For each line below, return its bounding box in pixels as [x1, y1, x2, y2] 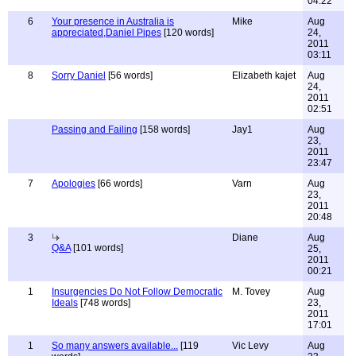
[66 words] [95, 178, 142, 189]
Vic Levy [232, 340, 269, 351]
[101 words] [71, 242, 123, 253]
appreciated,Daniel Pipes [52, 27, 161, 38]
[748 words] [78, 297, 130, 308]
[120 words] [161, 27, 214, 38]
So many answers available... [52, 340, 178, 351]
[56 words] [106, 70, 153, 81]
